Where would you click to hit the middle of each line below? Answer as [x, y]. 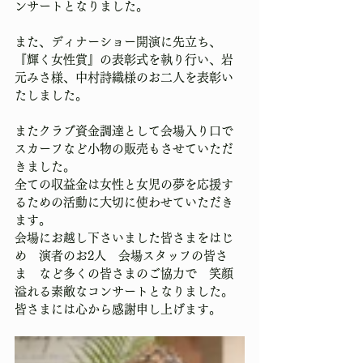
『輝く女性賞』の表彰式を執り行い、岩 [124, 60]
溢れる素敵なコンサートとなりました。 [124, 291]
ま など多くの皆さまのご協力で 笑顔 [124, 273]
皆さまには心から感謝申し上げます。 [118, 309]
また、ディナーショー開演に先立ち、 [118, 42]
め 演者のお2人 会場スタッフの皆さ [121, 256]
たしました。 [51, 95]
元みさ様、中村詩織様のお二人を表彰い [124, 77]
